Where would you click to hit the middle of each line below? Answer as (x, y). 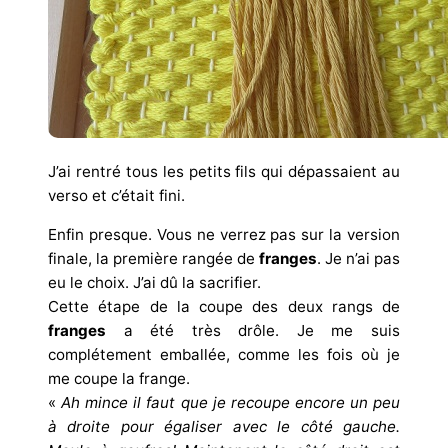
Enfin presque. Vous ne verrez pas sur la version (224, 234)
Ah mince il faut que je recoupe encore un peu (231, 402)
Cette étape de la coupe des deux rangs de (224, 306)
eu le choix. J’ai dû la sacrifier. (154, 282)
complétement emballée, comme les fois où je (224, 354)
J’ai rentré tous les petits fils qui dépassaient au (224, 171)
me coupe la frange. (119, 378)
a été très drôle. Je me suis (253, 330)
